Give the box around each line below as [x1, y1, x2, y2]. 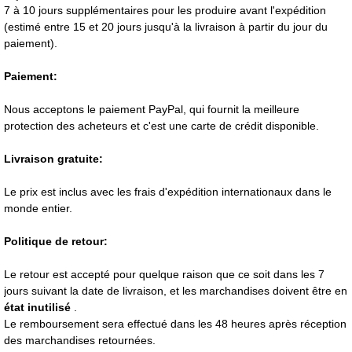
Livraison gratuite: [4, 152, 103, 166]
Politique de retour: [4, 235, 108, 248]
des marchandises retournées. [4, 334, 156, 347]
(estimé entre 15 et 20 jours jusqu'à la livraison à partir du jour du [4, 20, 328, 34]
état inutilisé [4, 301, 74, 314]
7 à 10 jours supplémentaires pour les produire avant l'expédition [4, 4, 326, 17]
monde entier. [4, 202, 72, 215]
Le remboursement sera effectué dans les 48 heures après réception [4, 317, 346, 331]
